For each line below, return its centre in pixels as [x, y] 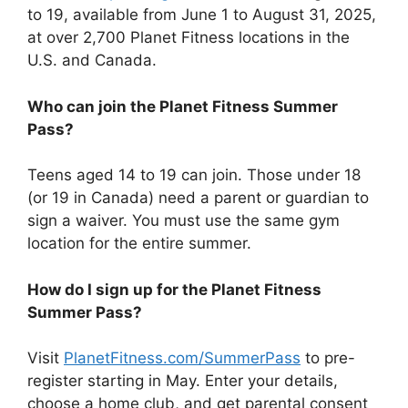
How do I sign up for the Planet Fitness [174, 289]
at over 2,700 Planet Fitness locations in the [189, 38]
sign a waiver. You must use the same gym [184, 221]
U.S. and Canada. [92, 61]
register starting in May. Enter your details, [183, 381]
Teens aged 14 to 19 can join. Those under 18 [194, 175]
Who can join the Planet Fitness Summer [183, 106]
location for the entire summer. [139, 244]
